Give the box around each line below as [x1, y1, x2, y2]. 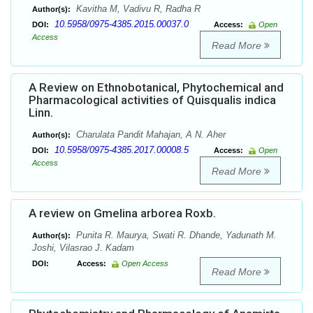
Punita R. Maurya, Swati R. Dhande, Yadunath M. [73, 230, 277, 241]
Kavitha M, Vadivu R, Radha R [73, 3, 201, 15]
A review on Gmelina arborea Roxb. [29, 206, 216, 221]
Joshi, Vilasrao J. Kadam [32, 242, 134, 254]
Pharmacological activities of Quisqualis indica [29, 93, 276, 108]
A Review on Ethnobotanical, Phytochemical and [29, 80, 284, 95]
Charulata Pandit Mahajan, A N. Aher [73, 129, 226, 140]
